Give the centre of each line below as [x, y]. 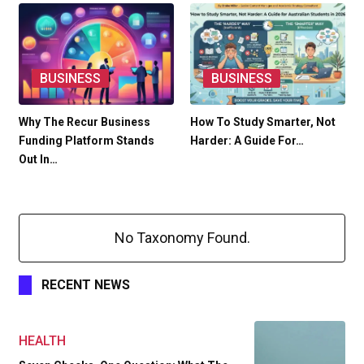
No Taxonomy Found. [182, 237]
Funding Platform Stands [87, 140]
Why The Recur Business [84, 121]
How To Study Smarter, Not [263, 121]
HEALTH [42, 340]
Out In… [38, 159]
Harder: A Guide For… [247, 140]
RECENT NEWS [86, 284]
